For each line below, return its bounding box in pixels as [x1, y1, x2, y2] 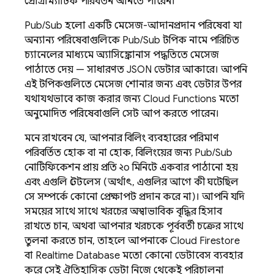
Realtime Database [35, 250, 120, 262]
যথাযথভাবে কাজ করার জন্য [24, 93, 143, 105]
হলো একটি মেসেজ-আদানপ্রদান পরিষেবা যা [62, 20, 242, 32]
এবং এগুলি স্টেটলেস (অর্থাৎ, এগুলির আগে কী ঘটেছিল [24, 176, 239, 188]
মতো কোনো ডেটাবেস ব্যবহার [120, 250, 243, 262]
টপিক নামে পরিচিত [160, 34, 239, 46]
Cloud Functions [143, 93, 217, 105]
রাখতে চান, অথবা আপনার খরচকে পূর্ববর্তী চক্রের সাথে [24, 220, 243, 232]
